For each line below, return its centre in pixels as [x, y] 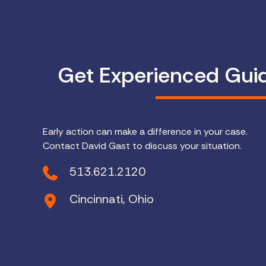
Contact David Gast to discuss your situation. [142, 145]
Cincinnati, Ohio [112, 199]
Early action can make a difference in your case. [145, 131]
